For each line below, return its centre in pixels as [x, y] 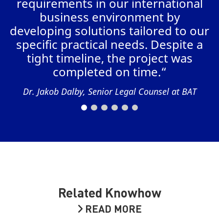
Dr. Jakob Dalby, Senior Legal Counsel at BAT [109, 91]
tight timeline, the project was [109, 58]
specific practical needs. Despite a [109, 44]
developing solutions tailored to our [109, 30]
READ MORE [112, 209]
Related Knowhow [109, 192]
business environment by [109, 17]
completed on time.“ [109, 71]
